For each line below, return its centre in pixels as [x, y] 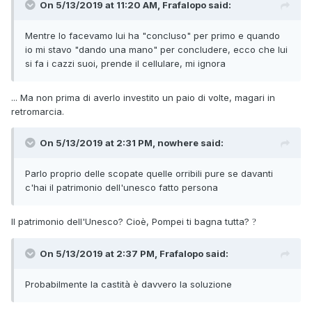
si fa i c [41, 64]
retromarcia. [38, 112]
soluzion [208, 284]
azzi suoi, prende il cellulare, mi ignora [141, 64]
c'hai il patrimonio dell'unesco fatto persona [122, 188]
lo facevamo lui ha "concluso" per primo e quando [168, 36]
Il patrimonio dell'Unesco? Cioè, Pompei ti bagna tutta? [132, 222]
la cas [102, 284]
